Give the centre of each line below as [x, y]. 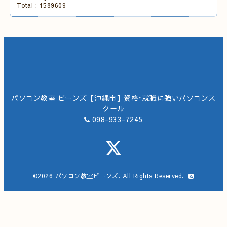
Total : [28, 5]
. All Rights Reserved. [151, 176]
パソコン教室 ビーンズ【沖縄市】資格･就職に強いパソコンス [113, 98]
